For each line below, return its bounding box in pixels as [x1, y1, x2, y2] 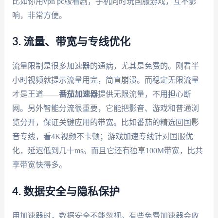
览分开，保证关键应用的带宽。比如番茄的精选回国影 [12, 118, 199, 127]
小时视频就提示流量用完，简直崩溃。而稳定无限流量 [12, 76, 199, 85]
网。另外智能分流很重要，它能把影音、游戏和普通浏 [12, 104, 199, 113]
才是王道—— [12, 90, 59, 99]
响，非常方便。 [12, 11, 67, 19]
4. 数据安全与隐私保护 [12, 186, 120, 197]
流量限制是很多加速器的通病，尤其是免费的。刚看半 [12, 62, 199, 71]
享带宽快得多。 [12, 161, 67, 169]
